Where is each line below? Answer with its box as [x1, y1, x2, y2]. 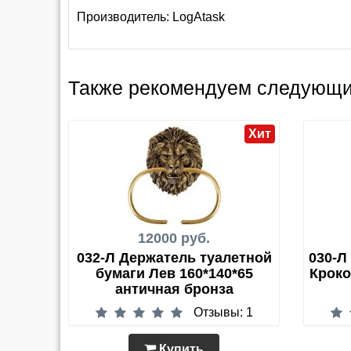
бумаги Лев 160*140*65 [95, 266, 253, 282]
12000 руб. [138, 230, 210, 247]
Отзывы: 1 [193, 306, 253, 320]
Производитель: [77, 10, 172, 24]
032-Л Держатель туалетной [76, 250, 272, 266]
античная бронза [114, 281, 233, 298]
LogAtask [172, 10, 225, 24]
